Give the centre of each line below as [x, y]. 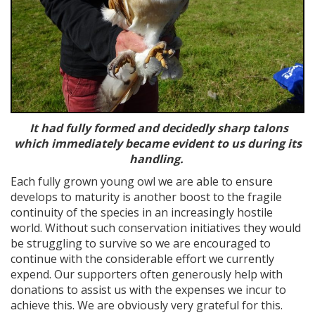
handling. [157, 159]
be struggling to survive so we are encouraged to [141, 243]
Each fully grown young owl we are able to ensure [142, 181]
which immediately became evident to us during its [157, 143]
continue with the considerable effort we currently [142, 259]
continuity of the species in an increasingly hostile [142, 212]
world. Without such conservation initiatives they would [156, 228]
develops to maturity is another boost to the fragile [146, 197]
